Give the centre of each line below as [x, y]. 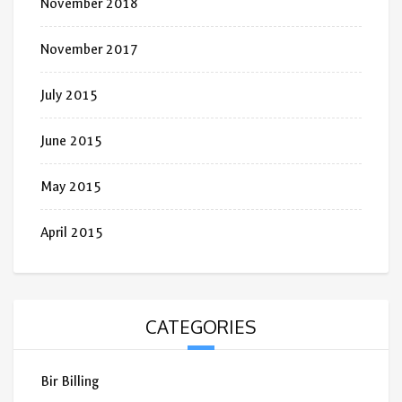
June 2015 [71, 141]
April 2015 [72, 233]
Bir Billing [70, 382]
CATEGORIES [201, 327]
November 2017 [89, 50]
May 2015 [71, 187]
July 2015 [69, 96]
